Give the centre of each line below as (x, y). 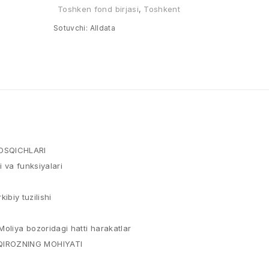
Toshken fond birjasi (98, 9)
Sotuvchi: (71, 28)
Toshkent (162, 9)
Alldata (101, 28)
